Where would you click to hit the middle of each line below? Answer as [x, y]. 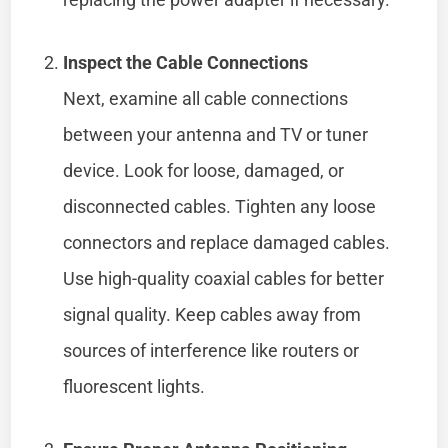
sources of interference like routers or [211, 350]
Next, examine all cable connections [206, 98]
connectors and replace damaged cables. [227, 242]
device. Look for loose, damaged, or [204, 170]
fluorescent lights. [134, 386]
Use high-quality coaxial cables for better [224, 278]
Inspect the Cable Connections [186, 62]
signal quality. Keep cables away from [212, 314]
